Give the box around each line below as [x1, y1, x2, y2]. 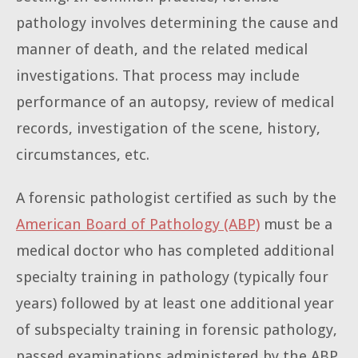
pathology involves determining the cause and [16, 14, 339, 32]
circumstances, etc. [16, 146, 149, 164]
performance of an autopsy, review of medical [16, 93, 334, 111]
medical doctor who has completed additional [16, 242, 334, 260]
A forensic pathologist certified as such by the [16, 189, 336, 207]
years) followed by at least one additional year [16, 295, 334, 312]
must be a [260, 216, 332, 233]
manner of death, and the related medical [16, 41, 308, 58]
